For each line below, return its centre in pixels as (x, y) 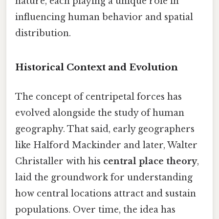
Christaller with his (59, 161)
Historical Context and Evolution (97, 67)
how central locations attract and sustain (106, 193)
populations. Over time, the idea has (95, 209)
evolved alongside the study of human (100, 113)
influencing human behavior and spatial (104, 17)
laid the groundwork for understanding (104, 177)
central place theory (150, 161)
